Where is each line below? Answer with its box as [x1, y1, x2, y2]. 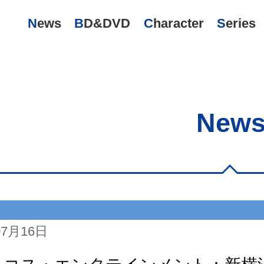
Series [226, 16, 256, 31]
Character [153, 16, 204, 31]
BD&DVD [84, 16, 131, 31]
